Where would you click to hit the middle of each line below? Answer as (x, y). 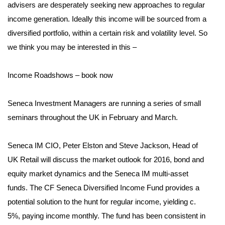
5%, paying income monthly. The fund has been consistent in (106, 216)
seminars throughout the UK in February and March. (93, 117)
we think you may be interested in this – (72, 47)
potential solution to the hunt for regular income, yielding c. (102, 202)
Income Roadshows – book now (61, 75)
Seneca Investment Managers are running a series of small (104, 103)
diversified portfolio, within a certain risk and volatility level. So (107, 33)
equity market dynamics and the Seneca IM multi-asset (98, 174)
